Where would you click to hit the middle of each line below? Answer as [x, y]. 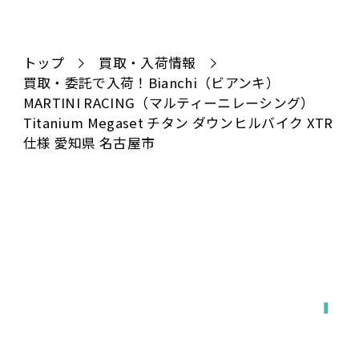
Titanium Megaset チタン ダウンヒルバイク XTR [178, 123]
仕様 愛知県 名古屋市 [89, 143]
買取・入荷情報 [147, 63]
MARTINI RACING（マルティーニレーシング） [169, 103]
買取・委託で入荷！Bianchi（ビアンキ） [151, 83]
